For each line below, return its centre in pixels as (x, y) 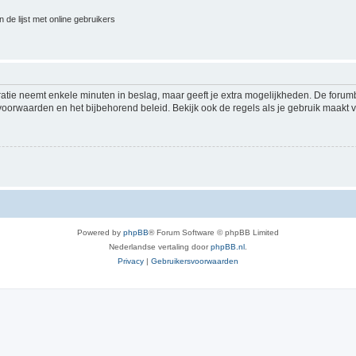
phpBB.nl (228, 246)
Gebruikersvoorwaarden (195, 261)
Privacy (131, 261)
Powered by (100, 232)
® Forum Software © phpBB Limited (214, 232)
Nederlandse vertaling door (160, 246)
